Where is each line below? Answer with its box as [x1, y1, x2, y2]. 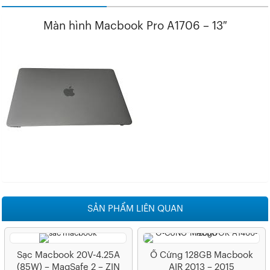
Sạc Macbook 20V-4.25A [16, 251, 120, 260]
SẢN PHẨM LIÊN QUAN [87, 204, 183, 213]
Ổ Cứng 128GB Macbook [149, 251, 253, 260]
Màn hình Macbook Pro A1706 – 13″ [43, 20, 227, 31]
